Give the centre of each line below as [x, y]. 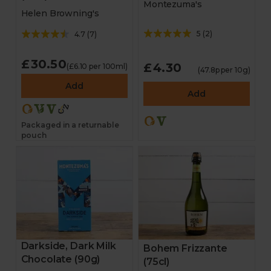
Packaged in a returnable [70, 125]
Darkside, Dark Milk [68, 246]
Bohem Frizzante [185, 248]
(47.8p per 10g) [224, 70]
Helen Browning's [60, 13]
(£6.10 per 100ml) [97, 66]
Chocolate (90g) [60, 259]
